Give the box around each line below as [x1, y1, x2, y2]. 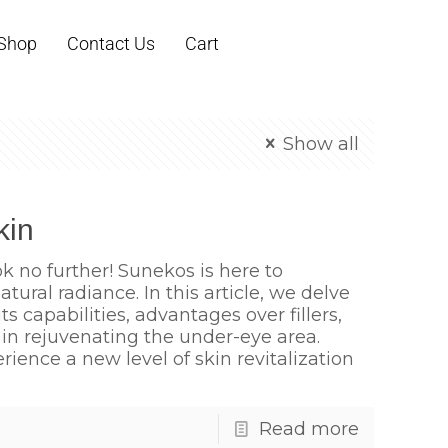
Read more [258, 417, 359, 440]
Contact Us [67, 32, 155, 54]
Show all [282, 132, 359, 155]
